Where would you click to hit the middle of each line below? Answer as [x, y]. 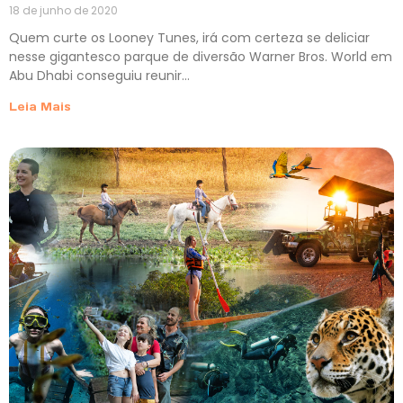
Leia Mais [40, 107]
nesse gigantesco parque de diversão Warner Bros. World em [201, 57]
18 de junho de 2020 [63, 11]
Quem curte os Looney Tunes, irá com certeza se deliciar [189, 38]
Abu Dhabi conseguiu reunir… [99, 76]
